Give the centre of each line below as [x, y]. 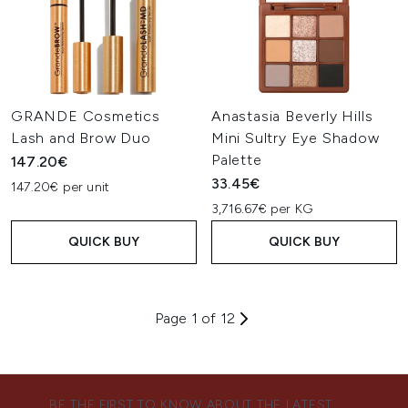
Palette [237, 160]
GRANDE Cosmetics [86, 116]
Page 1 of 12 [195, 318]
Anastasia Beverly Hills [292, 116]
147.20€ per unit [61, 187]
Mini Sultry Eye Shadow [296, 138]
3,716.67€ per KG [262, 209]
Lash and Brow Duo [81, 138]
